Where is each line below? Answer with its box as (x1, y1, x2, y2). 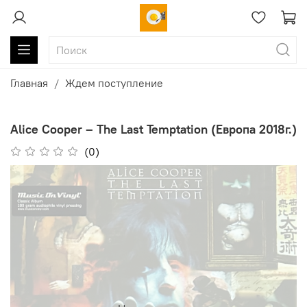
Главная (10, 76, 48, 90)
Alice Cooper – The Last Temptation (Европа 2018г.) (10, 121, 297, 137)
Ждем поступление (65, 76, 163, 90)
